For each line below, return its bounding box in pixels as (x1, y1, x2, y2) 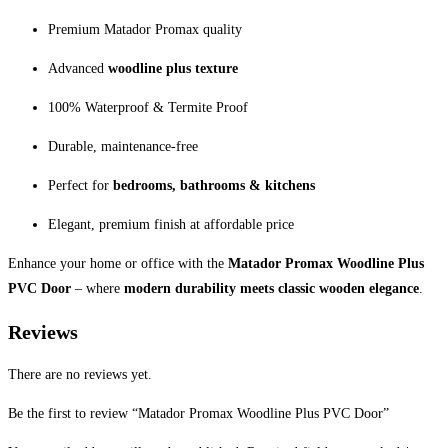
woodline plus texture (108, 61, 238, 77)
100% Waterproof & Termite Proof (48, 100, 248, 116)
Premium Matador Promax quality (48, 22, 242, 38)
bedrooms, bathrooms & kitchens (113, 178, 315, 194)
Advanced (48, 61, 108, 77)
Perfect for (48, 178, 113, 194)
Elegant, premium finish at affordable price (48, 217, 294, 233)
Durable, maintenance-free (48, 139, 198, 155)
